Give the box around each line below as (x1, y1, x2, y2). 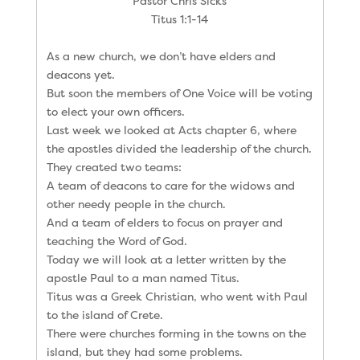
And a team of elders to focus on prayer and (46, 214, 283, 230)
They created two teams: (46, 158, 182, 174)
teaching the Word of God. (46, 232, 187, 248)
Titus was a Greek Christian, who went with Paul (46, 288, 308, 304)
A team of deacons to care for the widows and (46, 177, 295, 193)
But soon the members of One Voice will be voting (46, 84, 313, 100)
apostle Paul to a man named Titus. (46, 269, 239, 285)
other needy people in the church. (46, 195, 226, 211)
